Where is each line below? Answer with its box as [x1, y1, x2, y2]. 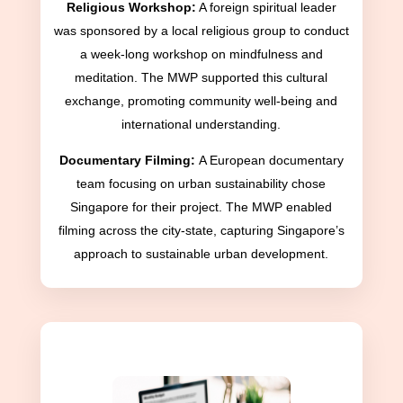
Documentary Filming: [58, 153, 199, 168]
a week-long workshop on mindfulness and [79, 47, 323, 62]
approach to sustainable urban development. [74, 246, 329, 262]
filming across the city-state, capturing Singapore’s [58, 223, 345, 238]
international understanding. [121, 117, 282, 132]
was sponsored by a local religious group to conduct [53, 23, 349, 39]
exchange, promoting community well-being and [65, 94, 338, 109]
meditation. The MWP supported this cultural [75, 70, 328, 85]
